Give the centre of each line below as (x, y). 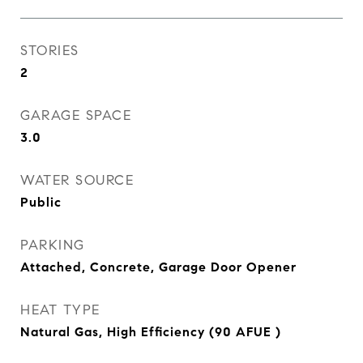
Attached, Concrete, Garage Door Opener (158, 267)
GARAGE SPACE (76, 115)
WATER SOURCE (77, 180)
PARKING (53, 245)
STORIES (50, 51)
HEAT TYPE (60, 310)
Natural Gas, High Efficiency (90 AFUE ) (151, 332)
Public (41, 202)
